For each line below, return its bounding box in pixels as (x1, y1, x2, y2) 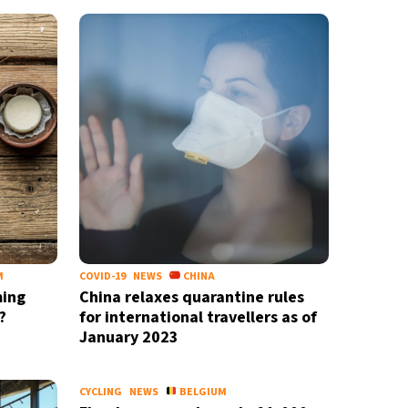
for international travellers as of (78, 306, 317, 329)
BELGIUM (178, 384, 228, 400)
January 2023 (78, 326, 178, 349)
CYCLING (78, 384, 122, 400)
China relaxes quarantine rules (78, 286, 304, 309)
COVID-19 (78, 269, 126, 284)
